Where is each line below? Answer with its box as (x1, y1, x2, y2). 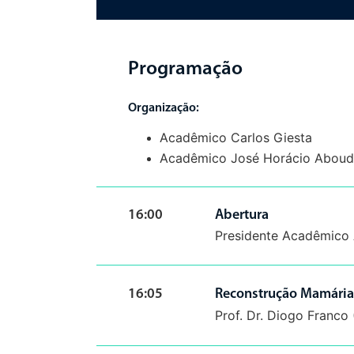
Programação (128, 59, 243, 79)
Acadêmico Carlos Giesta (160, 130, 316, 145)
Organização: (128, 102, 201, 115)
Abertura (215, 208, 269, 223)
